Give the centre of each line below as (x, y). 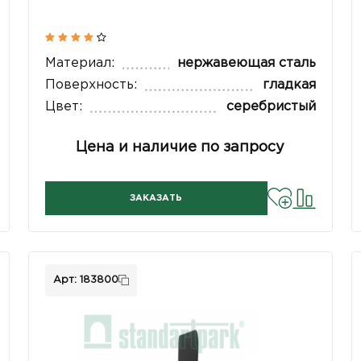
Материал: (80, 64)
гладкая (289, 85)
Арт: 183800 (86, 280)
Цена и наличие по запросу (180, 148)
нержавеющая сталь (246, 64)
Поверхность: (91, 85)
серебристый (271, 107)
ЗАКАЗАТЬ (156, 199)
